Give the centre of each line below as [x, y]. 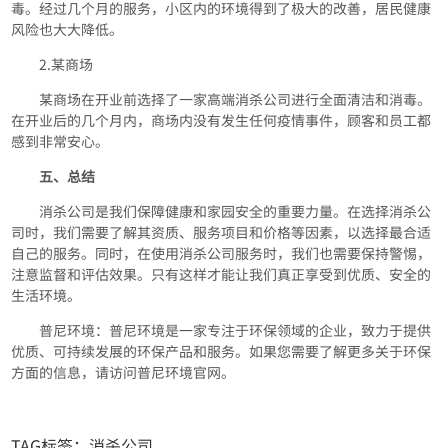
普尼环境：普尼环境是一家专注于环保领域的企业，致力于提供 [235, 330]
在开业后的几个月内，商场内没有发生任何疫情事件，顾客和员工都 [221, 120]
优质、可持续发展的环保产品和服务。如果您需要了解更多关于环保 [221, 351]
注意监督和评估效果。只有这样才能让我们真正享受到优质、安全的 [221, 274]
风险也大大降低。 [67, 29]
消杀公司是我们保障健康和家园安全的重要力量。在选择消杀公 [235, 211]
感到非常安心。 [60, 141]
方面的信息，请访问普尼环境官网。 [123, 372]
